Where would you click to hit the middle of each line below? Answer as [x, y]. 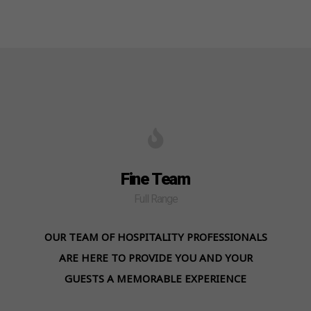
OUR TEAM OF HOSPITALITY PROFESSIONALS [155, 237]
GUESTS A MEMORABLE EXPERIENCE [155, 279]
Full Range [155, 199]
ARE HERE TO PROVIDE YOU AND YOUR [155, 258]
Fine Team [155, 179]
